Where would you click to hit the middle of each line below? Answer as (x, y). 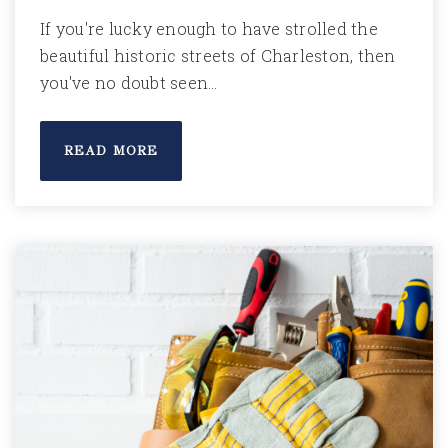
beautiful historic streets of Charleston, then (218, 55)
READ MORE (111, 151)
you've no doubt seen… (129, 82)
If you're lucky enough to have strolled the (209, 28)
